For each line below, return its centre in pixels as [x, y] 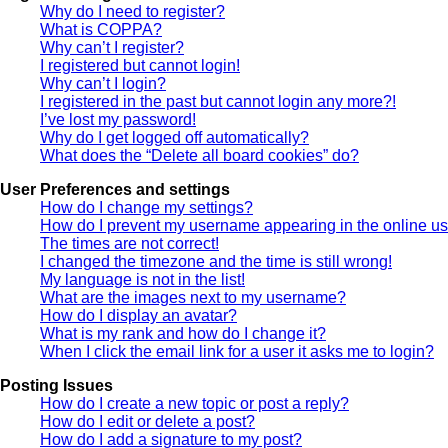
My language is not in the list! [142, 279]
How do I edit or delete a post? [147, 421]
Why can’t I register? [112, 47]
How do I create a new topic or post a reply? [194, 403]
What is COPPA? [101, 29]
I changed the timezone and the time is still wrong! [216, 261]
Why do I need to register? [132, 11]
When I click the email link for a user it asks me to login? [237, 351]
